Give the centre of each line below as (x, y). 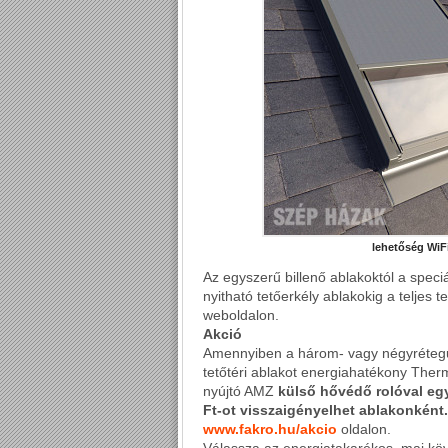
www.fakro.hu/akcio (270, 429)
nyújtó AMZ (240, 391)
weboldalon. (241, 315)
